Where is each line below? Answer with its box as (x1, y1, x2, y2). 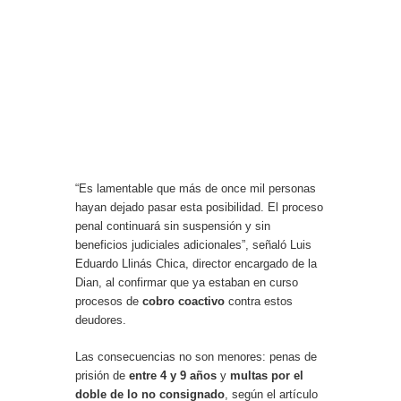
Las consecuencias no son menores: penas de (75, 349, 317, 363)
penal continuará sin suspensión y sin (75, 218, 270, 233)
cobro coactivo (142, 294, 225, 308)
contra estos (225, 294, 293, 308)
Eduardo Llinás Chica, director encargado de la (75, 256, 317, 270)
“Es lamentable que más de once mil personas (75, 181, 316, 195)
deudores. (75, 312, 126, 327)
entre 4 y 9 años (129, 368, 217, 382)
